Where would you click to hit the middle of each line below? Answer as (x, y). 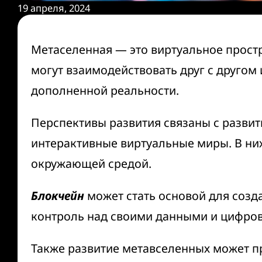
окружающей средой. (91, 163)
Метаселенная (73, 49)
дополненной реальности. (105, 90)
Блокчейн (57, 195)
